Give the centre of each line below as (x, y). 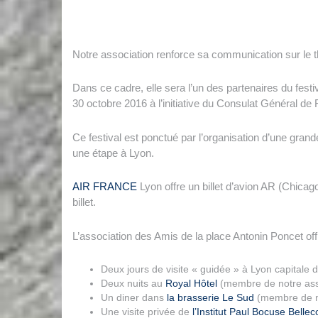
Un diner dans (134, 297)
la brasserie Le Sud (210, 297)
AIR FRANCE (105, 187)
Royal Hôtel (191, 283)
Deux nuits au (133, 283)
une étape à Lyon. (113, 153)
